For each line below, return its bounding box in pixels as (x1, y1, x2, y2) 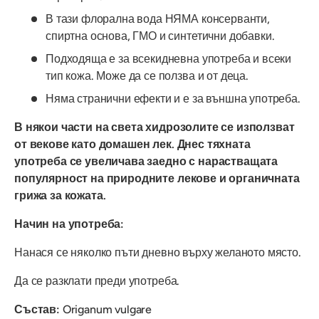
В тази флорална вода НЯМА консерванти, (46, 11, 270, 26)
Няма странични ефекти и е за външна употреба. (46, 91, 300, 105)
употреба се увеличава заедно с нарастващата (14, 154, 278, 168)
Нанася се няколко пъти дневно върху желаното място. (14, 245, 301, 259)
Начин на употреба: (14, 216, 125, 231)
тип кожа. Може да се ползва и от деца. (46, 68, 249, 83)
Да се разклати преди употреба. (14, 273, 180, 288)
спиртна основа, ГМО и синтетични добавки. (46, 28, 275, 43)
